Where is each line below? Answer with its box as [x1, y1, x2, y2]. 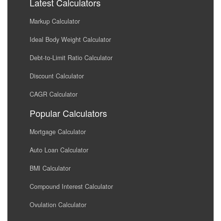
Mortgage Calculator [30, 127, 86, 136]
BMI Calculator [30, 164, 71, 173]
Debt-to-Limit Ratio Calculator [30, 53, 112, 62]
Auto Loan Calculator [30, 146, 88, 154]
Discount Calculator [30, 72, 84, 80]
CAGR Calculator [30, 90, 77, 99]
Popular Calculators [30, 107, 107, 119]
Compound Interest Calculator [30, 182, 113, 191]
